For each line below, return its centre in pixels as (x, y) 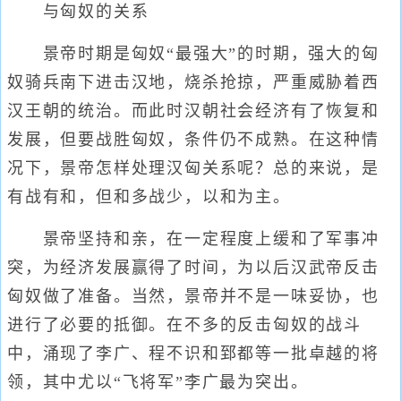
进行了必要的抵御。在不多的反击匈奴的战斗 (184, 325)
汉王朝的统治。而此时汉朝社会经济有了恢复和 (193, 111)
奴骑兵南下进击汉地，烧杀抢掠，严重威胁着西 (193, 82)
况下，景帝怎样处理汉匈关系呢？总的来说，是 (193, 168)
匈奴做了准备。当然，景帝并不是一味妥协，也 (193, 296)
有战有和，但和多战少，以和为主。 (149, 197)
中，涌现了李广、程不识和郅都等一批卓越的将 (193, 354)
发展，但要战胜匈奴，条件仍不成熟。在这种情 (193, 140)
